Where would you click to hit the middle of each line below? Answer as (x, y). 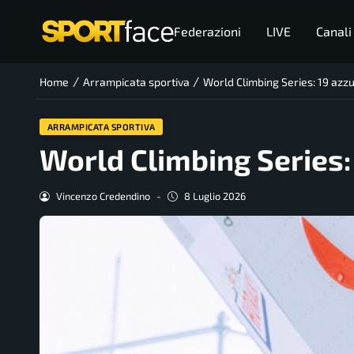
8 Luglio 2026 (215, 196)
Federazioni (207, 31)
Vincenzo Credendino (103, 196)
